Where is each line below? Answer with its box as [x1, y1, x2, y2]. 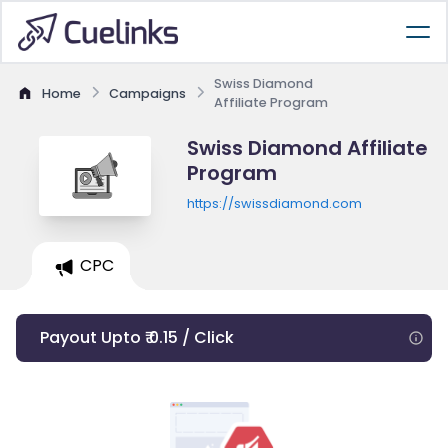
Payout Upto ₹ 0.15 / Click [40, 326, 234, 349]
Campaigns [109, 84, 186, 102]
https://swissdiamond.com [186, 195, 362, 212]
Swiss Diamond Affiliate [186, 134, 428, 162]
